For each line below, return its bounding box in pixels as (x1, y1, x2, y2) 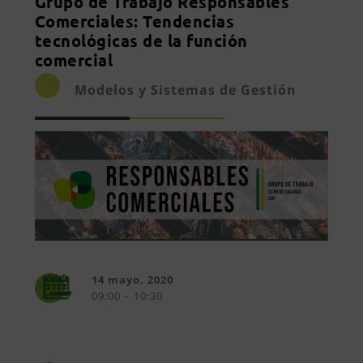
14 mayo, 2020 (91, 271, 173, 287)
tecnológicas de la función (34, 30, 248, 52)
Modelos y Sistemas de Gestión (74, 81, 297, 100)
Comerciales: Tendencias (34, 11, 235, 32)
